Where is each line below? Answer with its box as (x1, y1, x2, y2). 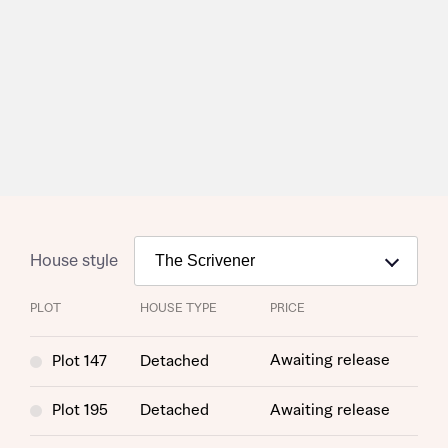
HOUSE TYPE (140, 302, 217, 315)
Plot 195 (52, 402, 108, 419)
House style (30, 251, 118, 270)
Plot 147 (52, 353, 107, 370)
